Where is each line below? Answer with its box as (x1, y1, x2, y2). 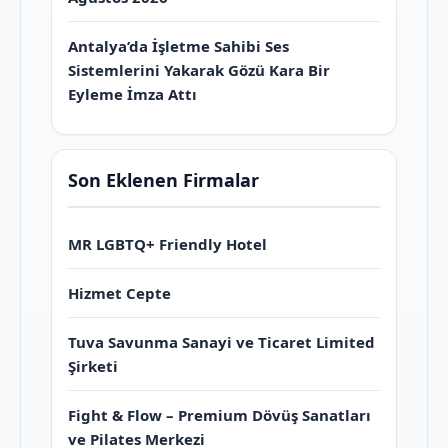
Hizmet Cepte (68, 283, 171, 304)
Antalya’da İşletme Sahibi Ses (68, 36, 289, 57)
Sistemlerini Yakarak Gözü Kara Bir (68, 60, 330, 81)
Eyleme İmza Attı (68, 84, 197, 105)
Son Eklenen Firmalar (68, 168, 259, 193)
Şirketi (68, 356, 118, 377)
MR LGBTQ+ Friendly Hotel (68, 234, 267, 255)
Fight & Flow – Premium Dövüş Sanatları (68, 405, 371, 426)
